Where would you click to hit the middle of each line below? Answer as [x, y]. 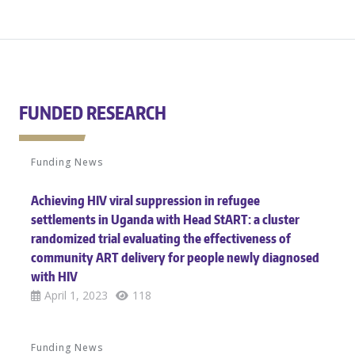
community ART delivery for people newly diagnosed [175, 258]
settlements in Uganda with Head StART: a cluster [165, 219]
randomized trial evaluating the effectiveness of [161, 239]
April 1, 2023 [76, 295]
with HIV [54, 277]
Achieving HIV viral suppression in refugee [145, 200]
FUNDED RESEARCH [93, 113]
